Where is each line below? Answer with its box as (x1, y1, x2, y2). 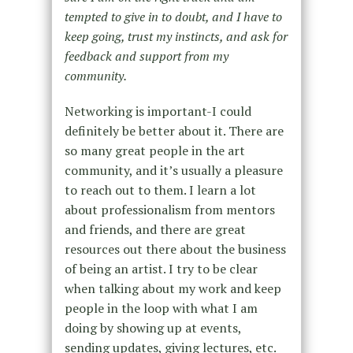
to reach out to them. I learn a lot (64, 181, 256, 199)
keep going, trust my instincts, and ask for (64, 28, 288, 46)
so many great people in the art (64, 142, 245, 160)
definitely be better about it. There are (64, 122, 284, 140)
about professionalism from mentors (64, 201, 275, 219)
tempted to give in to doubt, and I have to (64, 8, 282, 26)
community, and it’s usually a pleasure (64, 162, 283, 180)
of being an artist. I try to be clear (64, 260, 258, 278)
